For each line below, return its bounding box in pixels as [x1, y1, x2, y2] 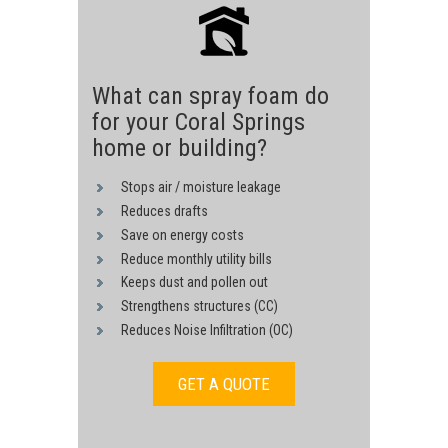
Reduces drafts [121, 203, 209, 219]
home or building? [91, 133, 267, 162]
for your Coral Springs [91, 107, 305, 136]
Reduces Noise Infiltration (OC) [121, 321, 294, 338]
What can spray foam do [91, 81, 329, 110]
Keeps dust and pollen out [121, 274, 269, 291]
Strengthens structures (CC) [121, 298, 279, 315]
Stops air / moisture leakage [121, 179, 282, 196]
